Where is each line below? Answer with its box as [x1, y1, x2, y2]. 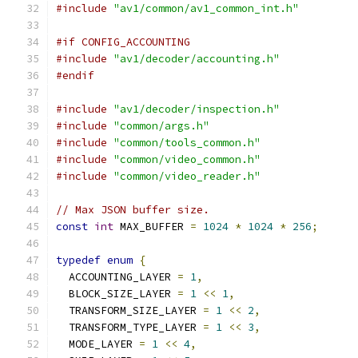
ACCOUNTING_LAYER [56, 270, 177, 284]
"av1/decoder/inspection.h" [113, 102, 280, 116]
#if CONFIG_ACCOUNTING [56, 35, 190, 49]
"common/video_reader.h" [113, 169, 261, 183]
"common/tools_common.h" [113, 136, 261, 149]
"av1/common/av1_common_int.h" [113, 2, 299, 15]
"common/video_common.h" [113, 153, 261, 166]
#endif [56, 69, 94, 82]
